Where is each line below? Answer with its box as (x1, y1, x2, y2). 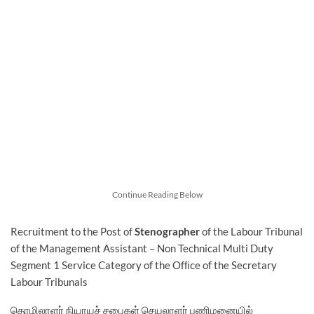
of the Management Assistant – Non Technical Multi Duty (11, 242, 273, 255)
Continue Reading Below (111, 189, 203, 200)
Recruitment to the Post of (11, 225, 135, 238)
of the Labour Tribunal (200, 225, 303, 238)
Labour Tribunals (11, 275, 88, 289)
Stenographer (135, 225, 200, 238)
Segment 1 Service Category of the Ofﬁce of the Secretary (11, 259, 277, 272)
